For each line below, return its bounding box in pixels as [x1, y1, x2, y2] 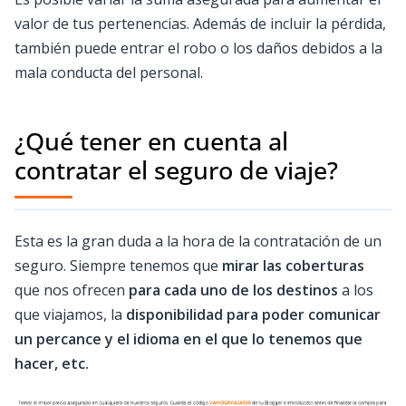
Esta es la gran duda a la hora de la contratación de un [14, 230, 382, 251]
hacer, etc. [14, 353, 89, 373]
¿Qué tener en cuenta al [14, 123, 288, 158]
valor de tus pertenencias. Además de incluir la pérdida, [14, 13, 386, 34]
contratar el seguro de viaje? [14, 152, 338, 187]
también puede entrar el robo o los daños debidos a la [14, 37, 382, 58]
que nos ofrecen [14, 279, 129, 300]
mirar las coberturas [222, 255, 364, 275]
